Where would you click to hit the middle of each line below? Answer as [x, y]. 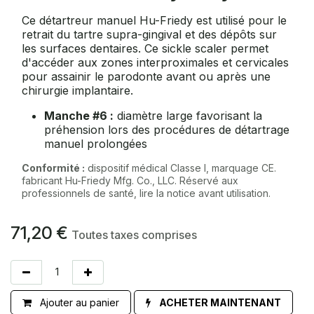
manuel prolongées [96, 143]
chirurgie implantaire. [77, 90]
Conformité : [53, 168]
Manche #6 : [79, 115]
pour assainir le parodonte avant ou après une [146, 76]
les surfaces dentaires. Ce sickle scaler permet [145, 48]
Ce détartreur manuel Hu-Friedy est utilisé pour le [154, 20]
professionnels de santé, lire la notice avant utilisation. [146, 193]
